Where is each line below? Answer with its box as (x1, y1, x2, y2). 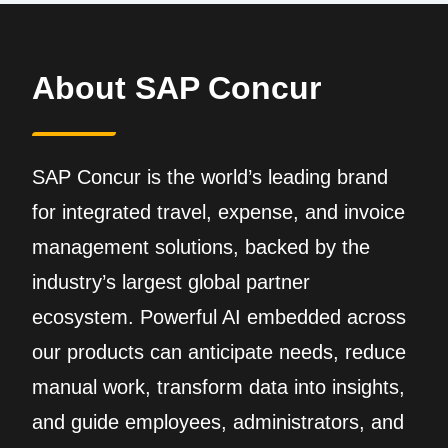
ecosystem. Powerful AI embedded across (32, 306, 406, 328)
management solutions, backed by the (32, 236, 370, 258)
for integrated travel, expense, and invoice (32, 201, 405, 223)
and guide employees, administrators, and (32, 411, 404, 433)
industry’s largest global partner (32, 271, 310, 293)
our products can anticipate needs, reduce (32, 341, 406, 363)
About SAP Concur (32, 70, 321, 106)
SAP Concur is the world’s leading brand (32, 166, 388, 188)
